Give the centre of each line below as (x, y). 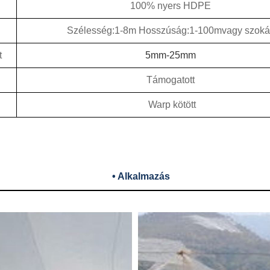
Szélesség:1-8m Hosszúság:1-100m (144, 31)
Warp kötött (172, 105)
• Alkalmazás (141, 177)
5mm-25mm (171, 55)
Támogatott (171, 80)
